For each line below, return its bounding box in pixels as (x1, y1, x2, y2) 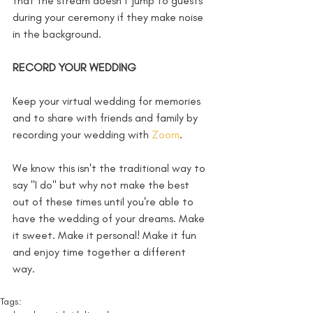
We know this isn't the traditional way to (13, 161, 208, 175)
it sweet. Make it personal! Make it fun (13, 228, 199, 242)
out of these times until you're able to (13, 194, 196, 208)
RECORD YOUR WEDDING (13, 60, 139, 74)
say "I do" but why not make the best (13, 177, 192, 191)
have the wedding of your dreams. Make (13, 211, 208, 225)
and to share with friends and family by (13, 110, 201, 124)
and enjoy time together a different (13, 245, 189, 259)
